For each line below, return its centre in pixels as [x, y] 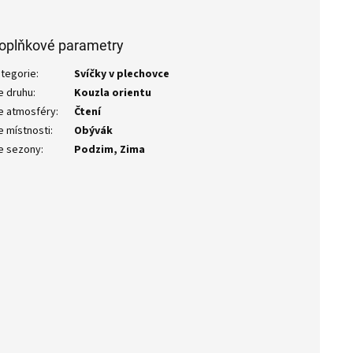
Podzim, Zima [110, 150]
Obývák [94, 131]
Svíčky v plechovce [122, 74]
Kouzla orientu [113, 93]
